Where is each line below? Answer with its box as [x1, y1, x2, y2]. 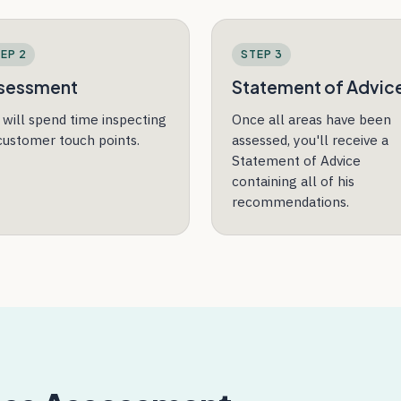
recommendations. [232, 192, 350, 210]
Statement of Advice [232, 150, 362, 169]
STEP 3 [240, 47, 283, 61]
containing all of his [232, 171, 355, 190]
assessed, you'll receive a [232, 130, 389, 149]
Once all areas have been [232, 109, 392, 128]
